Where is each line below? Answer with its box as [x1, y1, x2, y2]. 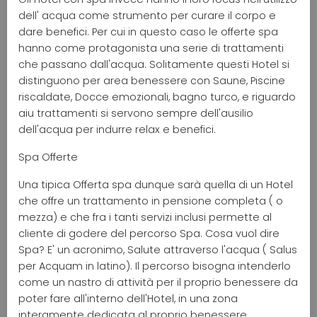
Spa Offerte [18, 149, 78, 164]
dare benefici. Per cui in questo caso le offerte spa [18, 24, 278, 39]
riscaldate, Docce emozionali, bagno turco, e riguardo [18, 89, 296, 104]
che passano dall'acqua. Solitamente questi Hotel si [18, 57, 289, 71]
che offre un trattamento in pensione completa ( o [18, 193, 283, 208]
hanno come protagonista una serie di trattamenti [18, 40, 284, 55]
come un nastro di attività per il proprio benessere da [18, 275, 298, 289]
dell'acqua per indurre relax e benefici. [18, 122, 216, 137]
